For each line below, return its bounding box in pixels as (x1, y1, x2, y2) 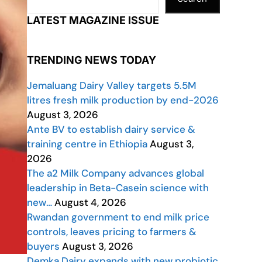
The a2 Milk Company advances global (27, 167, 204, 180)
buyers (27, 240, 60, 253)
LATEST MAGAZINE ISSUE (27, 14, 159, 26)
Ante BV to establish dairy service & (27, 123, 195, 136)
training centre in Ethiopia (27, 137, 147, 150)
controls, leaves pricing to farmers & (27, 225, 196, 238)
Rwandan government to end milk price (27, 211, 209, 223)
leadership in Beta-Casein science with (27, 181, 209, 194)
